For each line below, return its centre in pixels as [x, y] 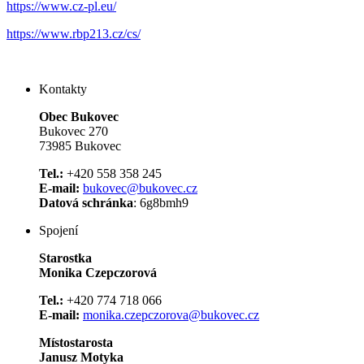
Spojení [58, 230]
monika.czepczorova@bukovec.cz [171, 314]
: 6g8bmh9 [161, 202]
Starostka [65, 258]
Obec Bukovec [79, 116]
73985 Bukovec [80, 145]
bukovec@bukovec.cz [140, 188]
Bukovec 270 [74, 131]
